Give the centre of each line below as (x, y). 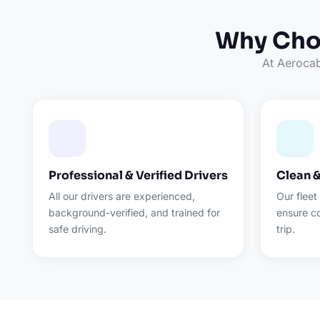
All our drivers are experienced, (121, 196)
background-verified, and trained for (134, 212)
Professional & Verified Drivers (138, 175)
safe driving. (77, 229)
